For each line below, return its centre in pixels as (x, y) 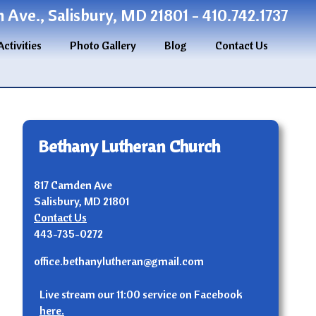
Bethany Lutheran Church (129, 146)
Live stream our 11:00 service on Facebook (141, 294)
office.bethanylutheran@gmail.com (119, 261)
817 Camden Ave (73, 185)
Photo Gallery (103, 45)
